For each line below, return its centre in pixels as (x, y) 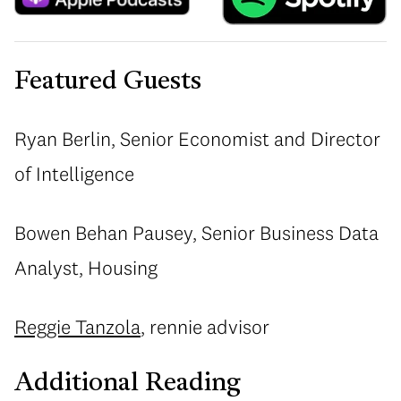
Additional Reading (128, 384)
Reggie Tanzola (77, 326)
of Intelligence (74, 174)
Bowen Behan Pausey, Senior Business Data (196, 233)
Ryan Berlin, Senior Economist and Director (197, 139)
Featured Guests (108, 82)
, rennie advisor (205, 326)
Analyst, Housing (86, 268)
